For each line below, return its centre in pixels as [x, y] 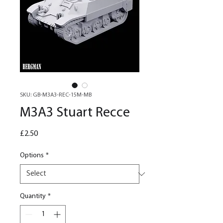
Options [32, 156]
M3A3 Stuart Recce [75, 113]
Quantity [33, 197]
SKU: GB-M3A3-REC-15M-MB [56, 95]
